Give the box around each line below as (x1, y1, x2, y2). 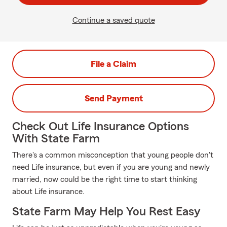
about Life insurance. (12, 187, 85, 196)
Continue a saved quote (72, 16, 155, 24)
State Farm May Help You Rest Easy (12, 206, 200, 218)
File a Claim (91, 59, 136, 68)
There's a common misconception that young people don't (12, 151, 213, 159)
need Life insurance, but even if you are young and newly (12, 163, 210, 171)
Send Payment (84, 94, 143, 103)
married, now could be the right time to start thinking (12, 175, 197, 183)
